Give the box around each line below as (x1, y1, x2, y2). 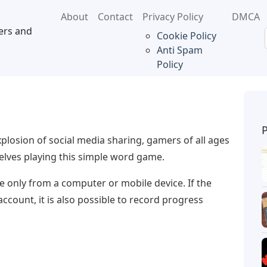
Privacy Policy (142, 10, 203, 23)
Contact (97, 10, 133, 23)
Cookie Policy (156, 29, 216, 42)
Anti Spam (156, 44, 203, 57)
